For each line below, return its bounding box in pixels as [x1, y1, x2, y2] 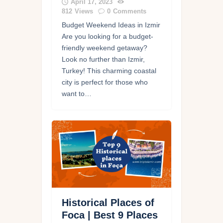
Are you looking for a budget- [62, 32, 153, 40]
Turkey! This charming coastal [62, 66, 156, 75]
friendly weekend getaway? [62, 43, 147, 52]
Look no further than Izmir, [62, 55, 145, 63]
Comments [113, 7, 146, 15]
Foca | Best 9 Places [62, 210, 158, 221]
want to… [62, 89, 92, 98]
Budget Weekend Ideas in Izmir [62, 20, 160, 29]
